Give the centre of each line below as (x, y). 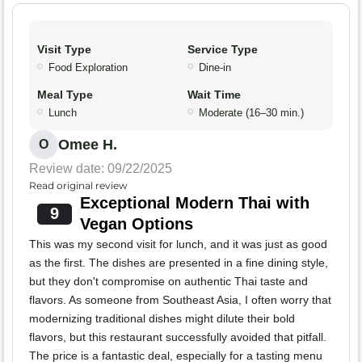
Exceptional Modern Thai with (194, 202)
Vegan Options (136, 223)
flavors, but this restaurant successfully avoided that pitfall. (178, 337)
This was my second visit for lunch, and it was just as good (178, 244)
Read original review (78, 185)
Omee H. (88, 144)
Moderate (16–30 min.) (251, 112)
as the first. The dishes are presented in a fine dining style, (179, 262)
